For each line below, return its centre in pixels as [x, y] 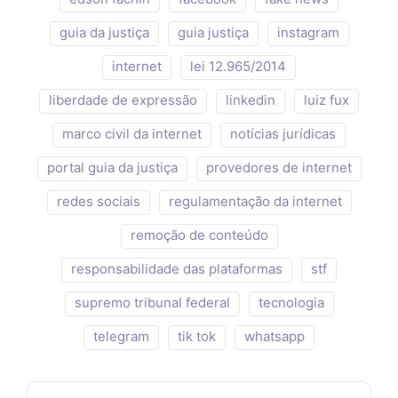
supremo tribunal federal [152, 303]
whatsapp [275, 337]
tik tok [197, 337]
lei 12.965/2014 [238, 67]
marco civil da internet [132, 134]
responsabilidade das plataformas [177, 269]
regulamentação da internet [255, 202]
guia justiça [213, 33]
